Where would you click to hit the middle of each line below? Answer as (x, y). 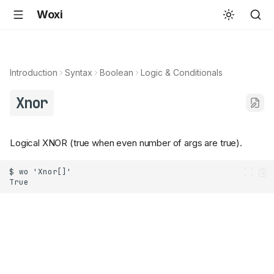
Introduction (34, 72)
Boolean (117, 72)
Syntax (79, 72)
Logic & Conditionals (182, 72)
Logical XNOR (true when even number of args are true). (126, 143)
